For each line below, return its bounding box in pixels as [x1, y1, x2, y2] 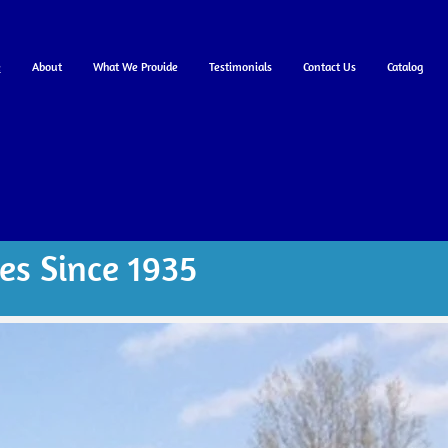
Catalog [387, 59, 424, 74]
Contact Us [303, 59, 357, 74]
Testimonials [209, 59, 273, 74]
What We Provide [92, 59, 178, 74]
